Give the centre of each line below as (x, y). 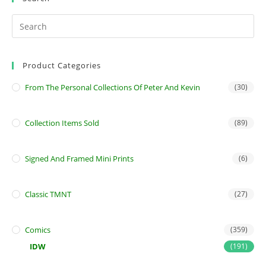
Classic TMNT (48, 194)
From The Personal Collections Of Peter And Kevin (113, 87)
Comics (38, 230)
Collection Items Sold (62, 123)
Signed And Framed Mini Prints (79, 159)
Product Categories (62, 65)
